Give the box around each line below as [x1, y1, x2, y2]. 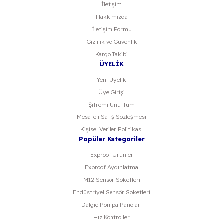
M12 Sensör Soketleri [83, 176, 140, 183]
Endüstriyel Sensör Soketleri [73, 188, 150, 196]
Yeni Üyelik [97, 76, 126, 83]
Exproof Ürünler [90, 151, 133, 158]
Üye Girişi [98, 88, 125, 96]
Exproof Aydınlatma [85, 163, 138, 171]
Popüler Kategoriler [78, 135, 145, 143]
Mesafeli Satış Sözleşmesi [77, 113, 146, 120]
